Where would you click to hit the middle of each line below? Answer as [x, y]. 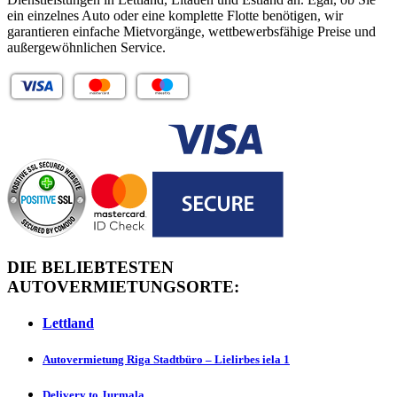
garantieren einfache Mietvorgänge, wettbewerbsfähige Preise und [191, 31]
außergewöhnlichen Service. [86, 47]
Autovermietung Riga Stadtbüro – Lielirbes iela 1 [166, 360]
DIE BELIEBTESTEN [90, 267]
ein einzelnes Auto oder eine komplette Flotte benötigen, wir [175, 15]
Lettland [68, 323]
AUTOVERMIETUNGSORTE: [123, 286]
